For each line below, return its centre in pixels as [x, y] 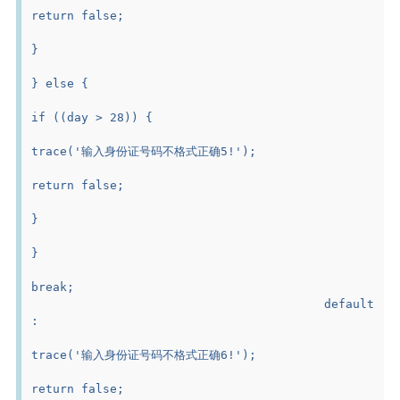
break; [53, 287]
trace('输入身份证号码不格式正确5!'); [144, 151]
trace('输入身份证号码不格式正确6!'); [144, 354]
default [178, 304]
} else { [60, 83]
